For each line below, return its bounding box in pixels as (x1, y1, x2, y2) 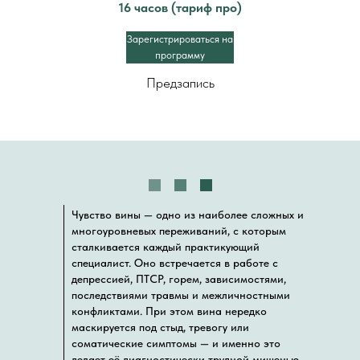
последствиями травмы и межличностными (71, 288, 290, 301)
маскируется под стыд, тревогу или (71, 321, 249, 333)
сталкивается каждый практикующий (71, 240, 260, 253)
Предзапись (146, 75, 215, 91)
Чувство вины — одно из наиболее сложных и (71, 208, 304, 221)
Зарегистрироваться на (127, 33, 233, 45)
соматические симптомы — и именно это (71, 337, 280, 350)
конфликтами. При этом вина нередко (71, 305, 267, 317)
